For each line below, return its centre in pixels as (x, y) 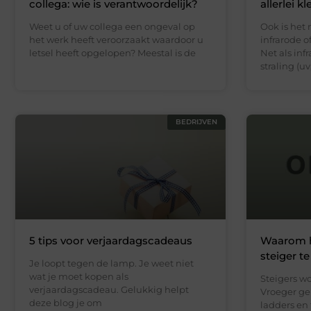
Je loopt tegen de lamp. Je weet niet (111, 263)
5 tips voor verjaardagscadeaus (111, 241)
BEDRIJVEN (196, 121)
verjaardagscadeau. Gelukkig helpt (109, 290)
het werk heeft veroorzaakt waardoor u (116, 39)
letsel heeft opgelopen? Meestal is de (112, 52)
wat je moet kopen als (79, 277)
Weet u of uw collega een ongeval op (112, 26)
